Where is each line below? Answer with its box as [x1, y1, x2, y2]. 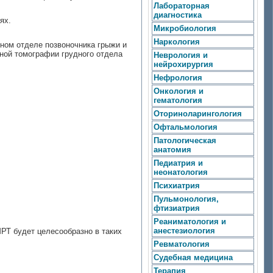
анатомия [154, 145, 191, 154]
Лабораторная [154, 1, 210, 10]
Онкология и [154, 87, 204, 96]
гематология [154, 96, 202, 105]
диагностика [154, 10, 202, 19]
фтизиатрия [154, 204, 200, 213]
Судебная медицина [154, 253, 233, 262]
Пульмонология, [154, 194, 219, 204]
